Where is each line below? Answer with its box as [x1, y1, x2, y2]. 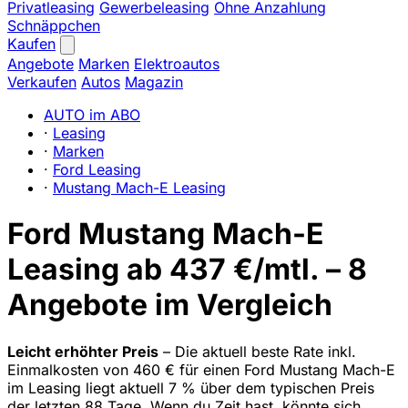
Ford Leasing [53, 160, 141, 178]
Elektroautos [134, 55, 219, 73]
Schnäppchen [7, 16, 100, 35]
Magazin [125, 73, 183, 91]
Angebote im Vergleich [7, 287, 332, 323]
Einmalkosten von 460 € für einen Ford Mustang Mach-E [7, 360, 395, 379]
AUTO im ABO [44, 106, 140, 124]
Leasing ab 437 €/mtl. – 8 [7, 251, 367, 288]
